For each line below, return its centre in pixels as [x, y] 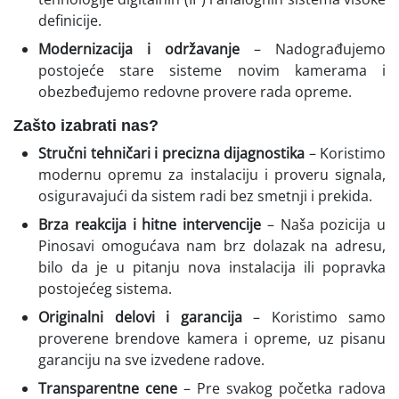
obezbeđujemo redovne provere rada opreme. [195, 91]
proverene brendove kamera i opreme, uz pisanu [212, 338]
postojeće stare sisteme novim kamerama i [212, 70]
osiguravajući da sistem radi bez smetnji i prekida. [205, 195]
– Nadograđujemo [313, 49]
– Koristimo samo [313, 317]
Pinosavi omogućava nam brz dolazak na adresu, [212, 245]
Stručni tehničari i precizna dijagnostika [171, 153]
